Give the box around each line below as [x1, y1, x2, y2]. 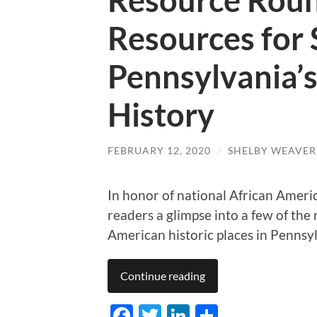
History [108, 96, 214, 134]
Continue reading [120, 268, 205, 282]
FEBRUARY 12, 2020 [108, 144, 211, 157]
